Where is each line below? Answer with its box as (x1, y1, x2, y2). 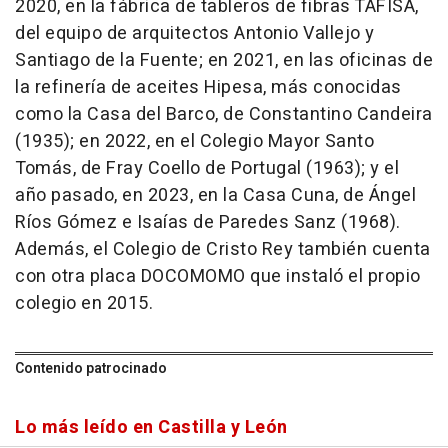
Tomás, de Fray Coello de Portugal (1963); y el (15, 155, 399, 183)
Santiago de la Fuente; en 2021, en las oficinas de (15, 47, 433, 75)
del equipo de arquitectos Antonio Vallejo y (15, 20, 375, 48)
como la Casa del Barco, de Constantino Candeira (15, 101, 433, 129)
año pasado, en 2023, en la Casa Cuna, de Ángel (15, 182, 416, 210)
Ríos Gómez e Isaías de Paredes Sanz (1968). (15, 209, 401, 237)
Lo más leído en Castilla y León (15, 414, 288, 442)
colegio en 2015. (15, 290, 153, 318)
